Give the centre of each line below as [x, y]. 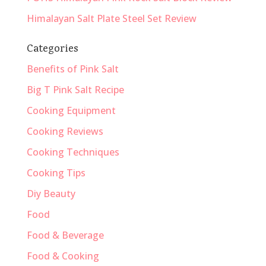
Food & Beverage [65, 235]
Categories [52, 49]
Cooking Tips [56, 172]
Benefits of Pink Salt [72, 69]
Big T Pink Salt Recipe [75, 89]
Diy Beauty [51, 193]
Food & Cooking [63, 256]
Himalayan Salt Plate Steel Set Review [111, 18]
